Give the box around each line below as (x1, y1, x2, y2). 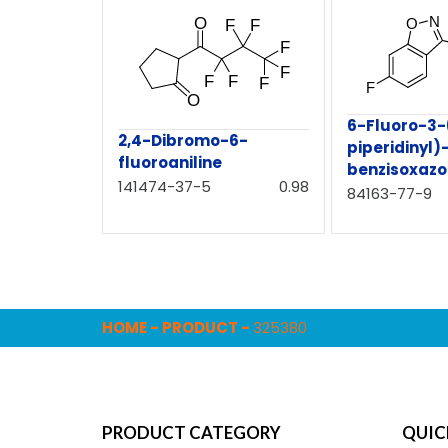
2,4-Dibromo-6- (118, 130, 248, 152)
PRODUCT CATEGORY (102, 422, 281, 444)
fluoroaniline (118, 152, 222, 174)
